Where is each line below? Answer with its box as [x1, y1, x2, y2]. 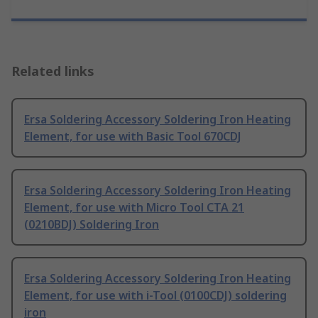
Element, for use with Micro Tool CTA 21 [24, 199, 244, 216]
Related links [11, 62, 94, 80]
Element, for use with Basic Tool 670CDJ [24, 128, 241, 145]
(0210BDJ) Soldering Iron [24, 216, 159, 233]
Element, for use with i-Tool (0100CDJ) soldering [24, 287, 287, 304]
